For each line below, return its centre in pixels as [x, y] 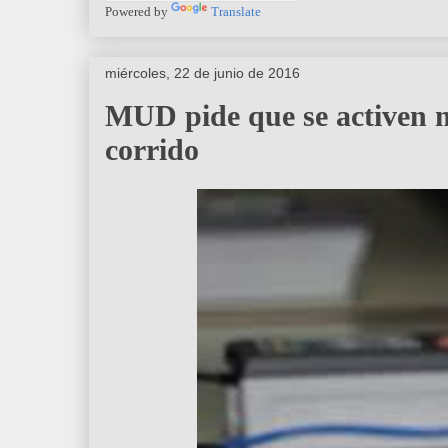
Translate [236, 11]
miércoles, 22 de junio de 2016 [202, 72]
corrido [152, 149]
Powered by [138, 11]
